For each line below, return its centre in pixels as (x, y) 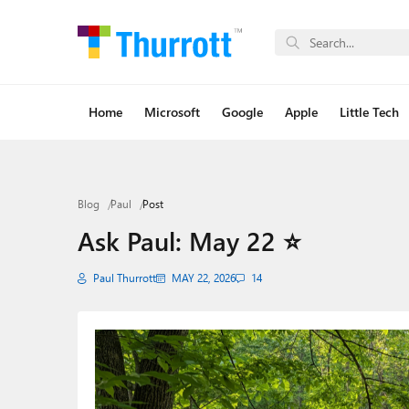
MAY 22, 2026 (203, 278)
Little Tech (369, 112)
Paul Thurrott (124, 278)
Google (242, 112)
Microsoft (172, 112)
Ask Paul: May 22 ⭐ (189, 240)
